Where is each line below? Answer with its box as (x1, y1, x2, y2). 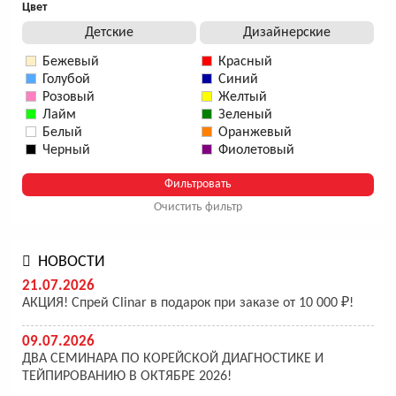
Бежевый (42, 54, 99, 69)
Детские (85, 25, 133, 40)
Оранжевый (218, 125, 292, 140)
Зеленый (218, 107, 272, 122)
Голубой (42, 72, 90, 87)
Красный (218, 54, 272, 69)
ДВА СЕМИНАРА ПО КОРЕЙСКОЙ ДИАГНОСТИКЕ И (22, 351, 324, 366)
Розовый (42, 89, 95, 104)
